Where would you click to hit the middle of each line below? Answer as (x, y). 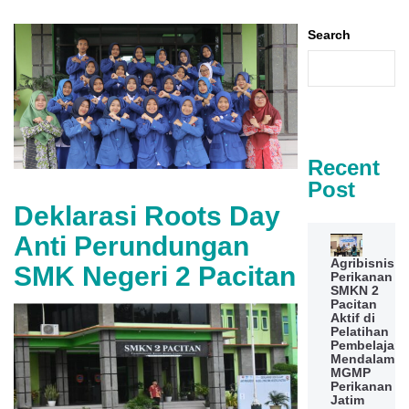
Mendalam (362, 359)
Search (329, 35)
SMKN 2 (354, 291)
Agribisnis (362, 263)
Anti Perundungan (131, 246)
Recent (343, 168)
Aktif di (352, 318)
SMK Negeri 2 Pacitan (155, 277)
